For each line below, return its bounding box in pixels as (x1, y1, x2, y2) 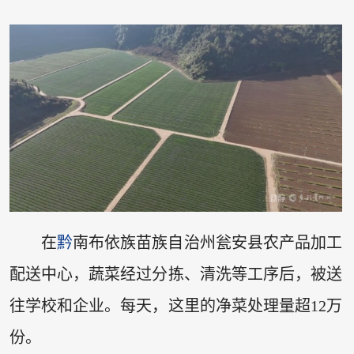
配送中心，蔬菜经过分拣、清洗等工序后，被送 (9, 265, 343, 284)
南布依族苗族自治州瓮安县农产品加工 (73, 234, 343, 252)
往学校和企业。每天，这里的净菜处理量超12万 (9, 297, 343, 315)
